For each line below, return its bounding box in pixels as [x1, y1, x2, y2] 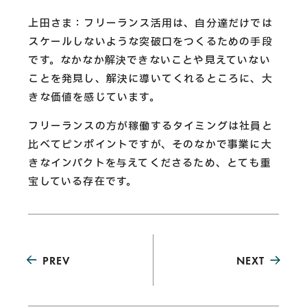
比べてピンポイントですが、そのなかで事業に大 [28, 137, 272, 153]
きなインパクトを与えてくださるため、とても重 [28, 156, 271, 172]
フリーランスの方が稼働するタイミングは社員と [28, 119, 273, 135]
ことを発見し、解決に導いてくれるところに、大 [28, 71, 273, 88]
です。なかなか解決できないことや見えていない [28, 53, 271, 69]
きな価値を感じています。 [28, 90, 160, 106]
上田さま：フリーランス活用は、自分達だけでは [28, 16, 273, 32]
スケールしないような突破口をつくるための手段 [28, 34, 273, 51]
